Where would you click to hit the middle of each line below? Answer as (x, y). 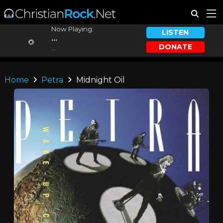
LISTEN (175, 33)
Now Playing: (72, 29)
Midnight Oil (99, 80)
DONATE (175, 47)
